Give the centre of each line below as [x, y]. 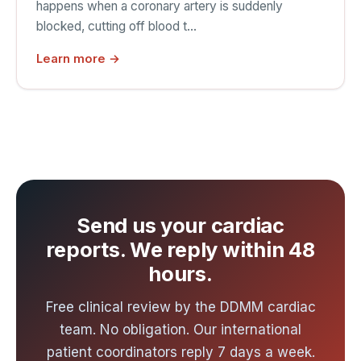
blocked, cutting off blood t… [116, 27]
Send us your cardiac [180, 225]
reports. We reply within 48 [180, 249]
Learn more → [78, 58]
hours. [180, 273]
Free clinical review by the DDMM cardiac [180, 307]
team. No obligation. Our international [180, 330]
